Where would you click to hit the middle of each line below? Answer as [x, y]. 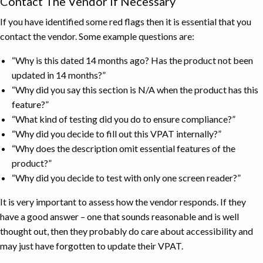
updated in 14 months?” [59, 75]
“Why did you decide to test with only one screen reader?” [126, 177]
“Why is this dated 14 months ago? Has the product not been [132, 60]
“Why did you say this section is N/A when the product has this [135, 89]
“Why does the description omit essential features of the [124, 148]
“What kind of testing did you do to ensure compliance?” [124, 119]
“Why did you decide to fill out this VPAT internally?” [117, 133]
